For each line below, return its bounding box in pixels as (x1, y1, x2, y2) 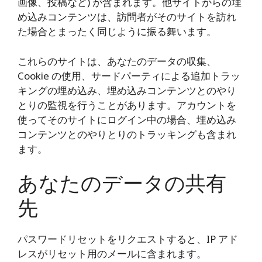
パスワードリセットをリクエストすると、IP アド (18, 232, 238, 246)
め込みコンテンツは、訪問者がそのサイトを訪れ (18, 10, 236, 23)
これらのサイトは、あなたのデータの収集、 (18, 54, 216, 68)
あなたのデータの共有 (18, 169, 226, 196)
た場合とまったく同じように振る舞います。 (18, 25, 216, 38)
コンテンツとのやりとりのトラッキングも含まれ (18, 127, 236, 141)
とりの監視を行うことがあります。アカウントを (18, 98, 236, 112)
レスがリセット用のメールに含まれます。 (18, 247, 206, 260)
